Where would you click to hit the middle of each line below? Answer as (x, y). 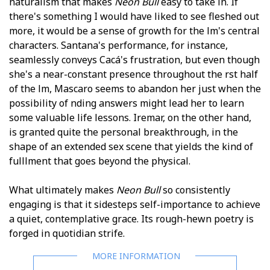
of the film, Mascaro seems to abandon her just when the (135, 88)
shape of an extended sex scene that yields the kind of (131, 146)
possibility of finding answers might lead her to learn (127, 103)
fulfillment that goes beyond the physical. (100, 161)
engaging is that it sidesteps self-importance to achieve (135, 204)
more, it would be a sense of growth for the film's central (134, 30)
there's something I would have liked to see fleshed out (134, 16)
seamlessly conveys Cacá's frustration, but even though (134, 59)
